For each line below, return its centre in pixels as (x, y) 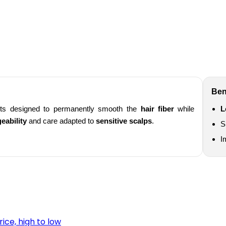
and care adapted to (61, 121)
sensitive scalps (124, 121)
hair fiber (157, 109)
